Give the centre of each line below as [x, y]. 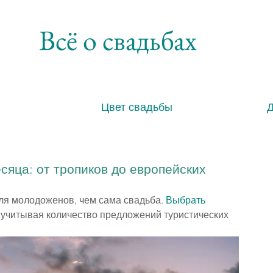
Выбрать [187, 200]
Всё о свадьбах [118, 40]
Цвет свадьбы [137, 107]
